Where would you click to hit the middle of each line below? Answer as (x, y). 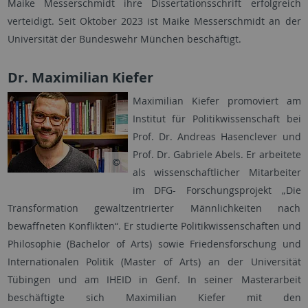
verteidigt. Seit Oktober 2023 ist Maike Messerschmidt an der (154, 21)
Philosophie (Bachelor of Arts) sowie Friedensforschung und (154, 244)
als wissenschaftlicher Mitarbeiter (217, 173)
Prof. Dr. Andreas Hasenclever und (217, 137)
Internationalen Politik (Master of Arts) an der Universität (154, 262)
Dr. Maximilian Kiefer (80, 78)
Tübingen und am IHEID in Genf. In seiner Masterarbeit (154, 280)
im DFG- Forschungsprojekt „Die (217, 190)
